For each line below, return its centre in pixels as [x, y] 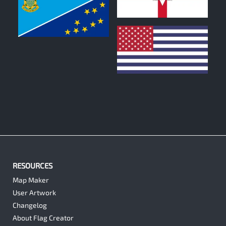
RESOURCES [33, 166]
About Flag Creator [43, 218]
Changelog [30, 205]
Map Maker [31, 180]
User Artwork [34, 193]
